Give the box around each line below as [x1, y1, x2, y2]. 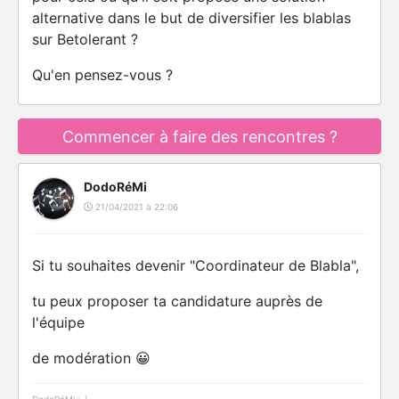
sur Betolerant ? [32, 30, 138, 48]
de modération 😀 [32, 349, 151, 367]
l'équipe [32, 313, 85, 331]
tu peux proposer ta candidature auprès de [32, 292, 322, 310]
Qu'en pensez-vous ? [32, 66, 173, 84]
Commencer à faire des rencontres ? [61, 127, 338, 146]
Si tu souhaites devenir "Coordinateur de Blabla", [32, 256, 359, 274]
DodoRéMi [84, 179, 147, 194]
